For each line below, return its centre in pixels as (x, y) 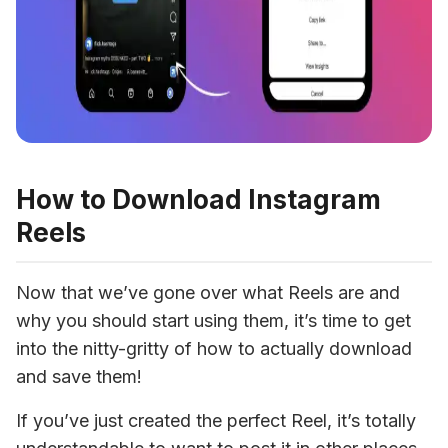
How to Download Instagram (198, 199)
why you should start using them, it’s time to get (213, 320)
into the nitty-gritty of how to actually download (214, 348)
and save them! (79, 376)
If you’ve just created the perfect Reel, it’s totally (216, 420)
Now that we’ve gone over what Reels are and (208, 292)
